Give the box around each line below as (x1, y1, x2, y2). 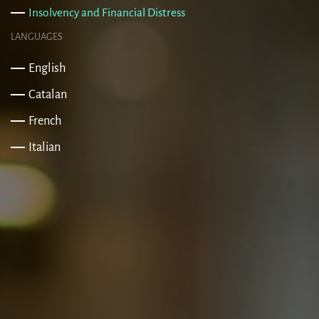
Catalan (28, 87, 67, 101)
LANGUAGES (11, 31, 63, 42)
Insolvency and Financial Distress (28, 6, 185, 19)
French (28, 113, 62, 127)
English (28, 61, 66, 75)
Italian (28, 140, 61, 154)
